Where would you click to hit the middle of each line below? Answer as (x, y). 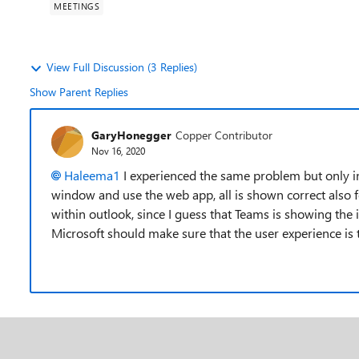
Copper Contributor (224, 135)
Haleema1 (92, 175)
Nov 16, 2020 (118, 150)
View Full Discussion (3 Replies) (122, 67)
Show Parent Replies (79, 92)
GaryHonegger (131, 135)
